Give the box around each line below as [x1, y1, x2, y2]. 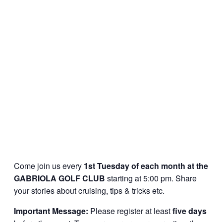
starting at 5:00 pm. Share [105, 172, 197, 184]
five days [172, 205, 207, 217]
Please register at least [88, 205, 172, 217]
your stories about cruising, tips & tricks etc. [14, 185, 165, 196]
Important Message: [14, 205, 88, 217]
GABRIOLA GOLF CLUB [14, 172, 105, 184]
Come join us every [14, 160, 84, 171]
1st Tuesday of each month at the [84, 160, 208, 171]
